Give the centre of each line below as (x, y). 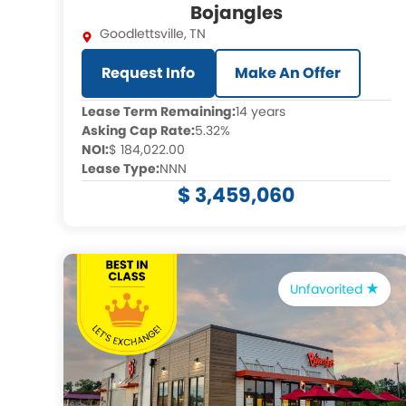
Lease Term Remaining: (159, 111)
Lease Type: (121, 169)
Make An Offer (288, 73)
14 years (261, 111)
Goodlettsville (142, 34)
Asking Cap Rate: (138, 130)
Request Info (148, 73)
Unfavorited (329, 289)
